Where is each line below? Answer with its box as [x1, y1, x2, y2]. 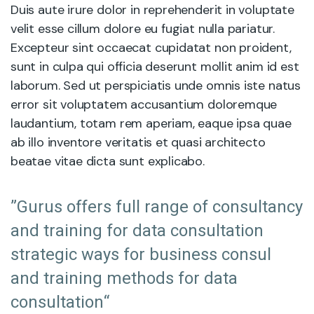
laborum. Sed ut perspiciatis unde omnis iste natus [11, 77, 301, 94]
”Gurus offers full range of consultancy [11, 195, 303, 219]
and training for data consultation [11, 219, 264, 243]
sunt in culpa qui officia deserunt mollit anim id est [11, 58, 299, 75]
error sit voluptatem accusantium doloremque [11, 96, 278, 113]
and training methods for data [11, 266, 238, 291]
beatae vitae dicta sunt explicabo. [11, 153, 205, 170]
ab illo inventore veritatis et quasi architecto [11, 134, 266, 151]
